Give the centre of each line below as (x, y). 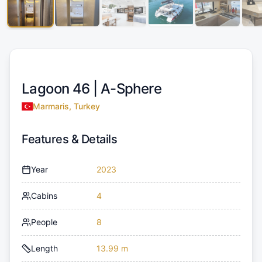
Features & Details (69, 139)
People (44, 222)
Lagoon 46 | (61, 89)
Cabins (44, 196)
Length (44, 249)
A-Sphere (131, 89)
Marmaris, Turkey (66, 106)
